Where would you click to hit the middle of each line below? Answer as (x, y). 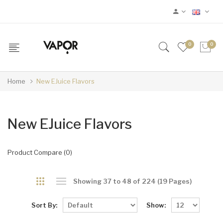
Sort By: (44, 205)
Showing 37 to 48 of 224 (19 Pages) (132, 181)
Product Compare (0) (40, 152)
